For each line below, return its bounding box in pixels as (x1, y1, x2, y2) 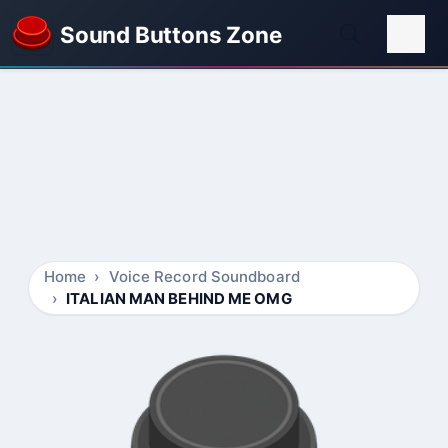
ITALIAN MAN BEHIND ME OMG (66, 289, 292, 308)
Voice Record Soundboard (108, 267, 300, 286)
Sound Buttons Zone (60, 20, 282, 48)
